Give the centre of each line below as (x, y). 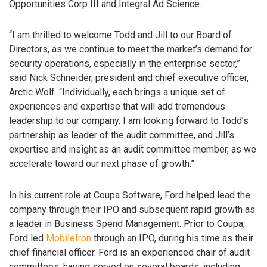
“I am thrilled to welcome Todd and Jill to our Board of (120, 35)
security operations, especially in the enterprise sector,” (125, 64)
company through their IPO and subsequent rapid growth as (132, 210)
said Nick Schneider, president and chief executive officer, (129, 78)
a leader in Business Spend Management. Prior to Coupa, (127, 224)
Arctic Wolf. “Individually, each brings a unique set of (117, 92)
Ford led (27, 238)
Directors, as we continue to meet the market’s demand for (131, 49)
